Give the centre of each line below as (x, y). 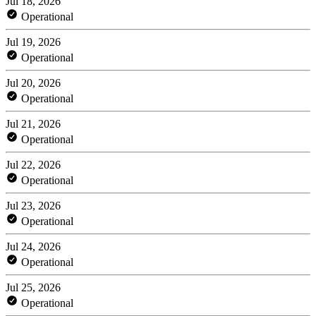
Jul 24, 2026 (33, 246)
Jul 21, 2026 (33, 123)
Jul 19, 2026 (33, 42)
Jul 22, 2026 (33, 164)
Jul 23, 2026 (33, 205)
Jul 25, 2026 (33, 287)
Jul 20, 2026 (33, 83)
